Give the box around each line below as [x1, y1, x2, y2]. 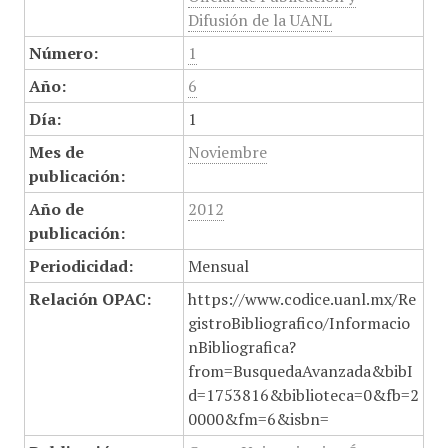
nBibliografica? [187, 336, 296, 358]
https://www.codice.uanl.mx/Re [187, 288, 416, 310]
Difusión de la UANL [187, 9, 332, 31]
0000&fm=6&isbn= [187, 408, 329, 430]
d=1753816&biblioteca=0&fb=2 [187, 384, 419, 406]
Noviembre [187, 141, 267, 163]
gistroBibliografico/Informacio [187, 312, 410, 334]
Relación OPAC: [28, 288, 151, 310]
